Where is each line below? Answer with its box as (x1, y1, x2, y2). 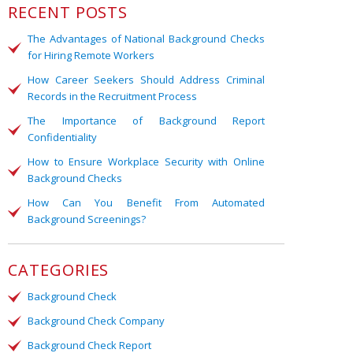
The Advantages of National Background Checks (28, 32, 265, 46)
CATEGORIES (8, 259, 110, 281)
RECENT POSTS (8, 2, 128, 23)
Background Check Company (28, 314, 165, 328)
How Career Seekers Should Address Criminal (28, 72, 265, 87)
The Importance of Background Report (28, 113, 265, 128)
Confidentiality (28, 130, 97, 144)
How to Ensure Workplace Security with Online (28, 154, 265, 169)
